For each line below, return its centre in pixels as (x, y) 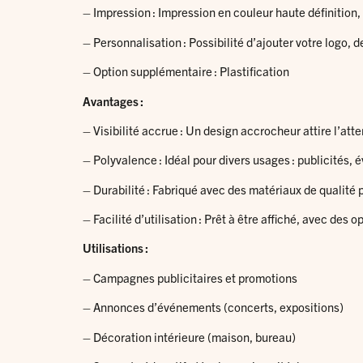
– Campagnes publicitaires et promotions (190, 277)
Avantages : (113, 100)
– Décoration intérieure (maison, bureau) (189, 336)
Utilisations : (115, 248)
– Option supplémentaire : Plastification (186, 71)
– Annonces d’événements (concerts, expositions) (213, 307)
